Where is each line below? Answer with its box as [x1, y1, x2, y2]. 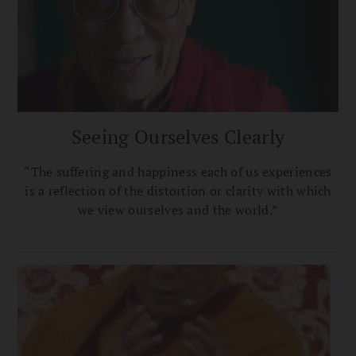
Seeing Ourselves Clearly [71, 123, 285, 149]
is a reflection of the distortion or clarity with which [25, 181, 331, 199]
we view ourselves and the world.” [77, 200, 279, 219]
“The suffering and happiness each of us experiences [24, 162, 332, 180]
